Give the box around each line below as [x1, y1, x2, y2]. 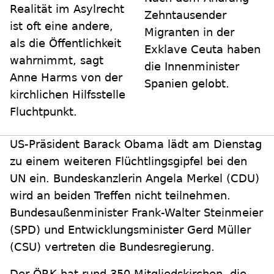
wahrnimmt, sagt [10, 54, 103, 67]
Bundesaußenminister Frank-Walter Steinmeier [10, 206, 263, 220]
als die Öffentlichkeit [10, 37, 121, 50]
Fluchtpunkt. [10, 105, 77, 119]
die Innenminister [144, 60, 239, 73]
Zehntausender [144, 9, 226, 22]
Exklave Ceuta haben [144, 43, 261, 56]
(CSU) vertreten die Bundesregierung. [10, 240, 215, 254]
